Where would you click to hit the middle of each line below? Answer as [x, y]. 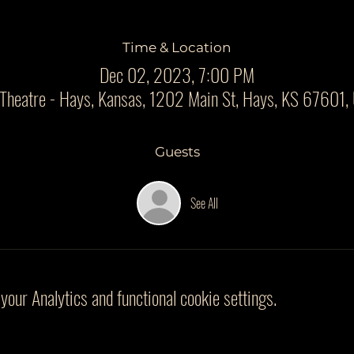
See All [204, 203]
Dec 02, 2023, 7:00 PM [177, 75]
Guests [177, 152]
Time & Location [177, 47]
